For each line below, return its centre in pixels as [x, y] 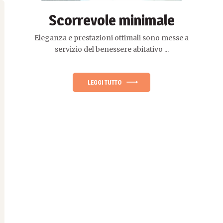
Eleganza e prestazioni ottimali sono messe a [111, 38]
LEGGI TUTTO [105, 82]
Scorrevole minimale [111, 20]
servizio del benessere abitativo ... [111, 49]
